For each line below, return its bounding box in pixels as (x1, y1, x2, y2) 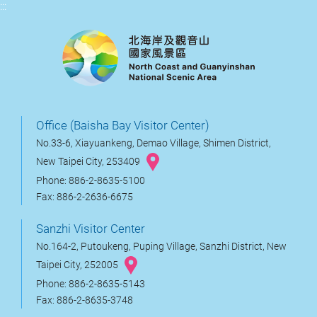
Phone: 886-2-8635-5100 (36, 174, 145, 187)
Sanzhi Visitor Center (36, 221, 145, 236)
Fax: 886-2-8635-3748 (36, 294, 133, 306)
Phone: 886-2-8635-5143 (36, 277, 145, 290)
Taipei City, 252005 (36, 258, 120, 271)
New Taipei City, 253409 (36, 155, 142, 168)
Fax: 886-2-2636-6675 (36, 190, 133, 203)
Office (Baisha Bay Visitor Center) (36, 117, 209, 132)
